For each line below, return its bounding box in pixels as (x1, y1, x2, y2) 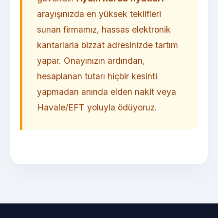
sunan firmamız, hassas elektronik (37, 24, 171, 35)
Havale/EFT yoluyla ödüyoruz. (37, 102, 157, 113)
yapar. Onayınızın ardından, (37, 55, 145, 66)
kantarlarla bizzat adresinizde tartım (37, 40, 178, 51)
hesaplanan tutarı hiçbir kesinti (37, 71, 157, 82)
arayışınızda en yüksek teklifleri (37, 9, 161, 19)
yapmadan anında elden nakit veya (37, 87, 176, 97)
